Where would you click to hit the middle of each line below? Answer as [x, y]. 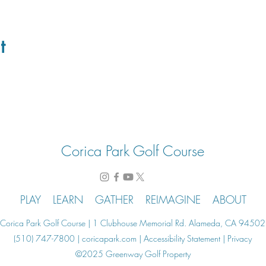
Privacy [240, 238]
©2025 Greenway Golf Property [133, 254]
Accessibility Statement [182, 238]
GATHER [114, 199]
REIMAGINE [173, 199]
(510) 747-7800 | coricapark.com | [79, 238]
